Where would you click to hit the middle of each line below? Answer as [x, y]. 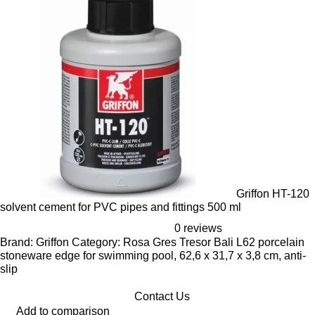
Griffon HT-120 [273, 194]
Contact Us [162, 296]
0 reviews [198, 228]
